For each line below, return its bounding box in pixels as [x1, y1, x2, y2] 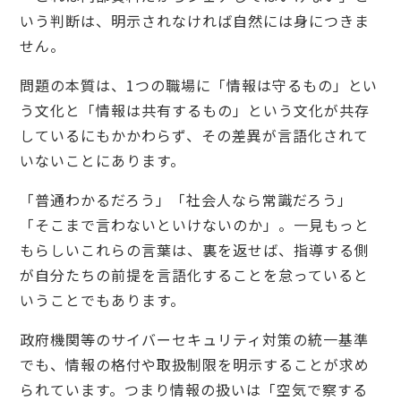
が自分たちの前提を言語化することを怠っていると [20, 263, 369, 286]
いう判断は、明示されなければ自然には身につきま [20, 9, 370, 31]
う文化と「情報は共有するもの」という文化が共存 [20, 98, 370, 121]
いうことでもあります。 [20, 288, 185, 311]
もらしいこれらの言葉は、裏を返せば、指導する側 [20, 238, 370, 260]
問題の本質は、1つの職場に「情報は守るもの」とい [20, 73, 379, 96]
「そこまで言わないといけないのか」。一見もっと [20, 213, 370, 235]
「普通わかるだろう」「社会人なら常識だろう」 [20, 188, 353, 210]
